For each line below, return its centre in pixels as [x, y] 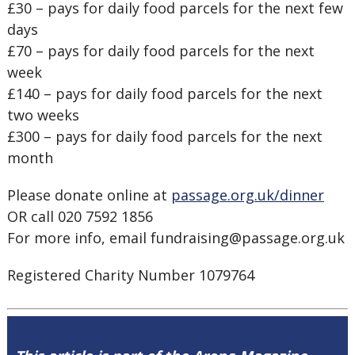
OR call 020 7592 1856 [82, 216]
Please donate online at [89, 195]
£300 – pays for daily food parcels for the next [164, 136]
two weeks [43, 115]
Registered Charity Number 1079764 [130, 275]
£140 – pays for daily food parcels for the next [164, 94]
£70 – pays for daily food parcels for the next [160, 51]
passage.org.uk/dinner [247, 195]
